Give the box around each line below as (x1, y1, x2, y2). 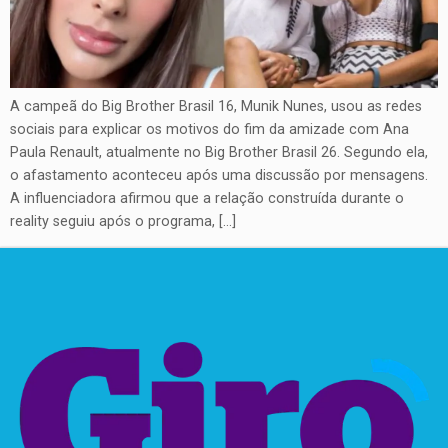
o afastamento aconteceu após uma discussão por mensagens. (10, 166, 428, 184)
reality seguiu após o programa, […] (10, 212, 236, 230)
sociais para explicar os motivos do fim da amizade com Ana (10, 120, 409, 138)
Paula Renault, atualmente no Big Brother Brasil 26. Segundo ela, (10, 143, 428, 161)
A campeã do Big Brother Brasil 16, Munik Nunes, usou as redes (10, 97, 422, 115)
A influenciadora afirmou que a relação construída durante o (10, 189, 404, 207)
